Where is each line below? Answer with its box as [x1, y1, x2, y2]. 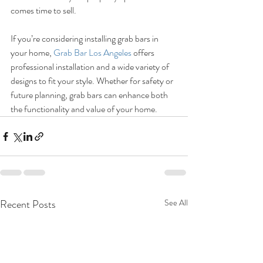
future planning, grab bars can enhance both [11, 88, 170, 102]
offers [131, 46, 156, 59]
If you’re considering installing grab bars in [11, 32, 160, 45]
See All [164, 197, 188, 208]
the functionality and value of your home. [11, 102, 157, 116]
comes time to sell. [11, 4, 76, 17]
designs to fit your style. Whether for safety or [11, 74, 175, 87]
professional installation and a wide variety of [11, 60, 171, 73]
